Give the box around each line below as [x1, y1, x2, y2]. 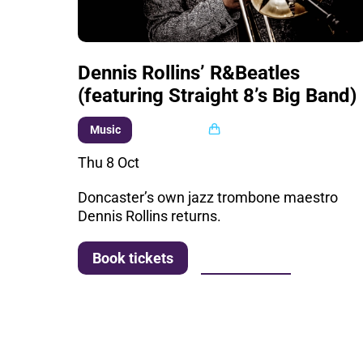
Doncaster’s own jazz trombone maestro [78, 188, 339, 206]
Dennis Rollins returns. [78, 207, 222, 224]
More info [214, 249, 278, 267]
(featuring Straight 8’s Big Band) [78, 83, 357, 107]
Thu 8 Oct [78, 153, 140, 171]
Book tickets [92, 250, 174, 267]
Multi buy [155, 122, 203, 135]
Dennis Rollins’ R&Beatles [78, 61, 301, 84]
